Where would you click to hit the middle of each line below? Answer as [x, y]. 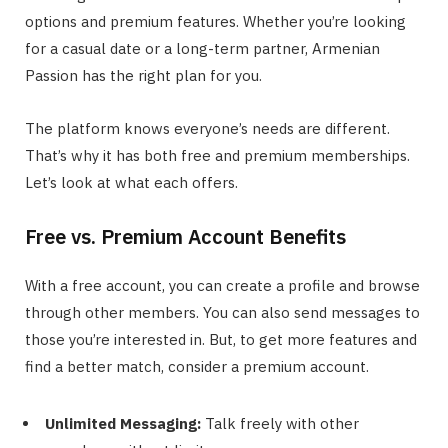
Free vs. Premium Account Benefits [185, 237]
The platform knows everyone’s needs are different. [207, 129]
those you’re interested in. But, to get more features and [221, 340]
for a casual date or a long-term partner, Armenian [202, 49]
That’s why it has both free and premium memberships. [217, 156]
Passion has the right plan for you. [143, 76]
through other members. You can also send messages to [222, 313]
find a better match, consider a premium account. [197, 367]
